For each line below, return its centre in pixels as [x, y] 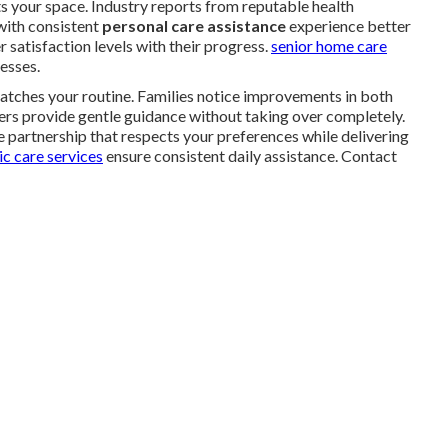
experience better [348, 25]
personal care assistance [194, 25]
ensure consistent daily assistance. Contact [250, 155]
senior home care [329, 45]
